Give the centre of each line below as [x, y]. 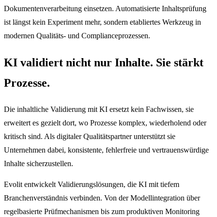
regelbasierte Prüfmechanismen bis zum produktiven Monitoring [102, 212]
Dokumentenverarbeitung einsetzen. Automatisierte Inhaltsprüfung [105, 9]
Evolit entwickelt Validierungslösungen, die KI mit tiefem [92, 185]
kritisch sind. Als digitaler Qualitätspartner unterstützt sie [90, 136]
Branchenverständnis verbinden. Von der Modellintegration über [102, 198]
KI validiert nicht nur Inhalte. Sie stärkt [104, 62]
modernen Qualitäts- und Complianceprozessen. [77, 36]
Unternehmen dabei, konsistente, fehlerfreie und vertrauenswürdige [106, 150]
